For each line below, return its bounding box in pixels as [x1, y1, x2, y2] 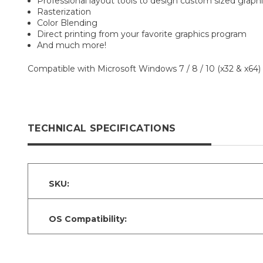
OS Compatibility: [49, 214, 127, 225]
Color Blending [37, 18, 98, 29]
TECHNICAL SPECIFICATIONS [28, 123, 176, 134]
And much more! [37, 40, 107, 51]
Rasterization [37, 6, 92, 18]
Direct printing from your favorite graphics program [37, 29, 247, 40]
